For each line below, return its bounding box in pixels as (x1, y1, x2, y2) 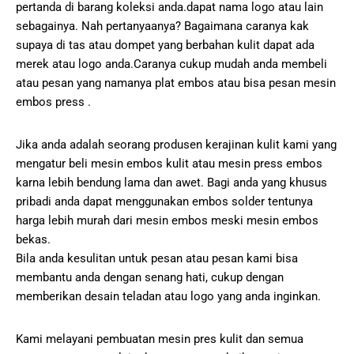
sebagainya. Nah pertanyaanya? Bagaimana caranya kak (16, 19, 309, 34)
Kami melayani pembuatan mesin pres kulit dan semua (16, 332, 303, 347)
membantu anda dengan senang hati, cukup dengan (16, 270, 284, 285)
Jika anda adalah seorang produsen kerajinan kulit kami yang (16, 137, 337, 153)
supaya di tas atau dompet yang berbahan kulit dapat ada (16, 38, 314, 53)
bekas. (16, 232, 51, 247)
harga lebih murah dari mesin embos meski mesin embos (16, 213, 318, 228)
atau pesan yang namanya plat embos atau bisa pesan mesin (16, 76, 336, 91)
